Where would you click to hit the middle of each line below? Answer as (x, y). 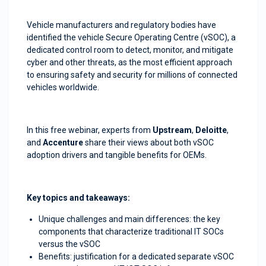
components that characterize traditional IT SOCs (131, 232)
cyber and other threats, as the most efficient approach (129, 62)
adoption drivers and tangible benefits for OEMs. (117, 155)
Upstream (172, 130)
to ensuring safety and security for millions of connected (132, 75)
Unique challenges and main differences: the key (129, 219)
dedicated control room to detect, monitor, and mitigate (130, 50)
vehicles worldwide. (63, 87)
